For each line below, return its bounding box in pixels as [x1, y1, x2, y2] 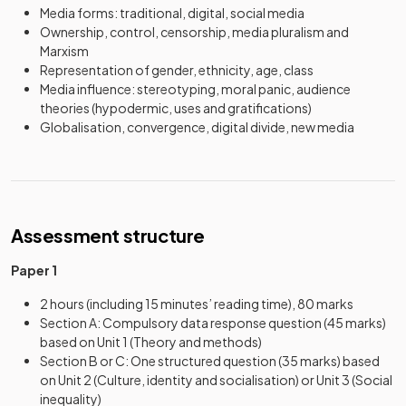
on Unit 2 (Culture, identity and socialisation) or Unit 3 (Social [40, 372, 392, 388]
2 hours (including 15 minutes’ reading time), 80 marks [40, 295, 353, 312]
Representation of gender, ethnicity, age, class [40, 62, 314, 78]
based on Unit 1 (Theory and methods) [40, 333, 262, 350]
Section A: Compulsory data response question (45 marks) [40, 314, 386, 331]
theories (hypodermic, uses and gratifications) [40, 100, 312, 116]
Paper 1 [11, 262, 57, 278]
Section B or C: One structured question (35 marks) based [40, 353, 380, 369]
